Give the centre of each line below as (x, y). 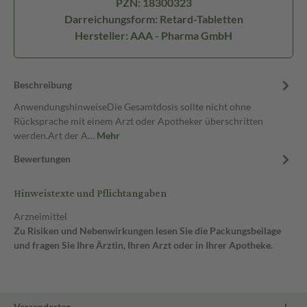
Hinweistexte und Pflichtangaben (90, 194)
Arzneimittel (40, 216)
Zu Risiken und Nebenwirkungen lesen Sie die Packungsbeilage (147, 231)
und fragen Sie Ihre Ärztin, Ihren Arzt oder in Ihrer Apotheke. (143, 245)
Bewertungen (42, 159)
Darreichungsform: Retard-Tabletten (153, 19)
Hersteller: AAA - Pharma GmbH (153, 35)
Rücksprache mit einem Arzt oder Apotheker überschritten (138, 121)
